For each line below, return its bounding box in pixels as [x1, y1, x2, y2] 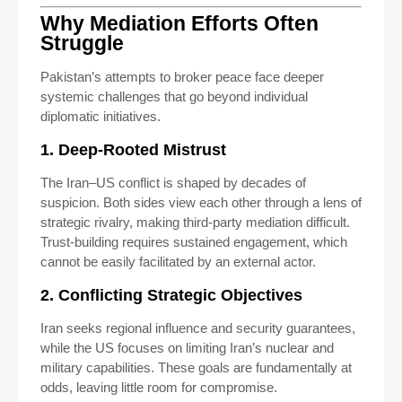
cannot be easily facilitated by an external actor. [40, 254, 316, 269]
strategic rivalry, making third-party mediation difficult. [40, 214, 350, 230]
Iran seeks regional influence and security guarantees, [40, 320, 355, 336]
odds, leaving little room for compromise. [40, 380, 277, 395]
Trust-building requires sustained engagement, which [40, 234, 347, 249]
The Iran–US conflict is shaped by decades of [40, 175, 306, 190]
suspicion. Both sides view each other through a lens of [40, 195, 362, 210]
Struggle [40, 32, 124, 55]
